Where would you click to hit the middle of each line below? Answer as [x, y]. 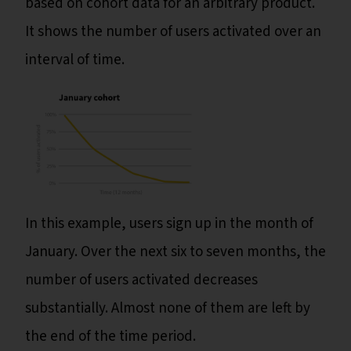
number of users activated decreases [141, 280]
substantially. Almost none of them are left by [168, 309]
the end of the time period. [112, 337]
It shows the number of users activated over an [173, 32]
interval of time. [76, 60]
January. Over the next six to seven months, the [175, 252]
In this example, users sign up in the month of [169, 224]
